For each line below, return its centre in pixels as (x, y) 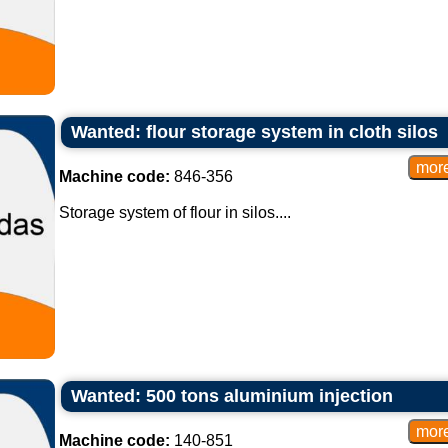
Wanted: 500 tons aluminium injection (231, 396)
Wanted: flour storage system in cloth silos (254, 132)
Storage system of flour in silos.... (174, 212)
